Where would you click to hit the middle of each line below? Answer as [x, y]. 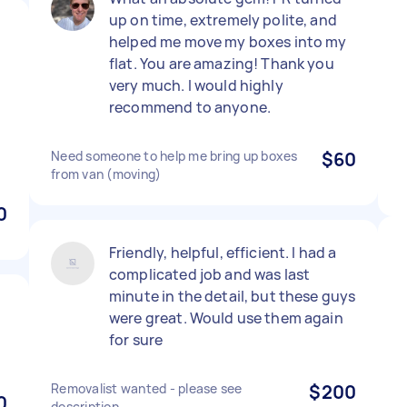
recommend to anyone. [190, 107]
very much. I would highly [196, 85]
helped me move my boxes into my [228, 42]
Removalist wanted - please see [147, 388]
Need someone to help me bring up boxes [174, 156]
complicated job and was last [210, 274]
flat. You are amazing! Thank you [222, 64]
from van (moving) [106, 174]
